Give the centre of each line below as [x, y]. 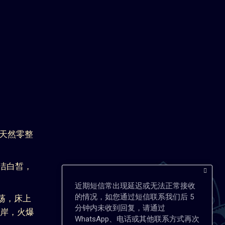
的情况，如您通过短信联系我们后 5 [134, 197]
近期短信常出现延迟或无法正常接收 [135, 186]
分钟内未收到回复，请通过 [120, 208]
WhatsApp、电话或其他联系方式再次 [137, 219]
